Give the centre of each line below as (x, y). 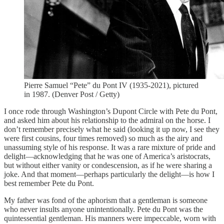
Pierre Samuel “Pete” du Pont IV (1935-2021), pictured (111, 85)
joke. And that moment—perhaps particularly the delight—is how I (109, 174)
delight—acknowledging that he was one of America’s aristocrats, (107, 156)
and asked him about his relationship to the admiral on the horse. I (107, 120)
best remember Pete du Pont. (49, 183)
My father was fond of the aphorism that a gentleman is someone (106, 200)
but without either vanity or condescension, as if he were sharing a (108, 165)
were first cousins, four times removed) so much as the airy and (103, 138)
